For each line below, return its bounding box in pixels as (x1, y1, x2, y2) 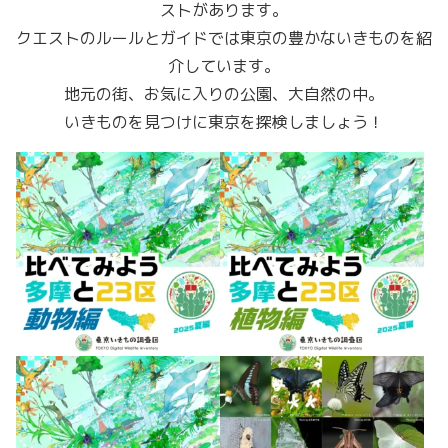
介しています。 (168, 55, 280, 78)
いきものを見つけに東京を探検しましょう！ (64, 111, 384, 134)
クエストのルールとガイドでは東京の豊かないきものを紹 (16, 27, 432, 50)
